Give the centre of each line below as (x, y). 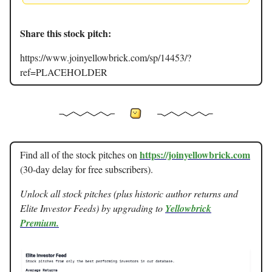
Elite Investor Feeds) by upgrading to (93, 208)
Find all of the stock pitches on (80, 154)
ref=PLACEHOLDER (64, 72)
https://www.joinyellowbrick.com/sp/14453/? (106, 58)
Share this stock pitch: (66, 33)
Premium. (39, 223)
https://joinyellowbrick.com (195, 154)
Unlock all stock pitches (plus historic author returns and (129, 193)
